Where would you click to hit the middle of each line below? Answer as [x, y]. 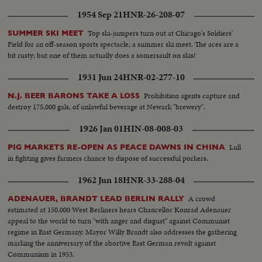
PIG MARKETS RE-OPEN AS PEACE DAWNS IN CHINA [117, 147]
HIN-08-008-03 [153, 129]
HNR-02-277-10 [154, 77]
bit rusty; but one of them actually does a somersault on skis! [102, 56]
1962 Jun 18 [100, 180]
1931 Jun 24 [100, 77]
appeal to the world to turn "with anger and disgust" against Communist [119, 221]
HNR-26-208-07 [154, 15]
